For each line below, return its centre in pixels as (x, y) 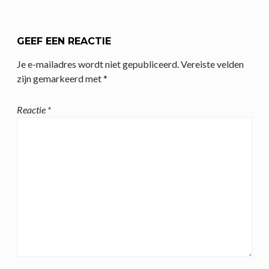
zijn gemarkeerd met (60, 78)
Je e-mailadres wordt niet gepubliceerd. (98, 64)
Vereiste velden (212, 64)
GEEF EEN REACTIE (64, 41)
